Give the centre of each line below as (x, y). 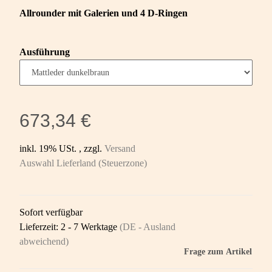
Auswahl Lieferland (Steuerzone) (84, 163)
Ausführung (46, 52)
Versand (120, 149)
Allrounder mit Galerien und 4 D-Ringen (104, 13)
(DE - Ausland (148, 227)
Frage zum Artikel (218, 252)
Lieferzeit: (40, 227)
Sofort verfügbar (51, 212)
